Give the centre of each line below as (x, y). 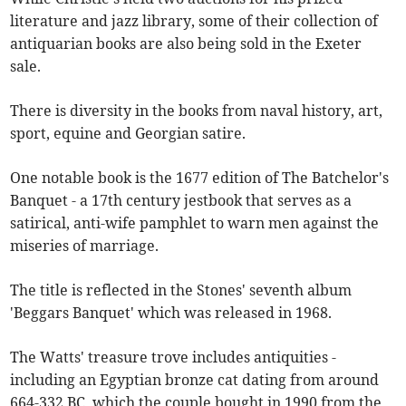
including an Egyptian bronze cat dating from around (195, 379)
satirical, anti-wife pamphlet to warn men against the (195, 222)
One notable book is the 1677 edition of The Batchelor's (200, 177)
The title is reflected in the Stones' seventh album (181, 290)
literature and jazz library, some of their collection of (194, 20)
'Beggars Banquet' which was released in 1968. (171, 312)
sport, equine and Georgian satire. (128, 133)
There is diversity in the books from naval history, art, (197, 110)
